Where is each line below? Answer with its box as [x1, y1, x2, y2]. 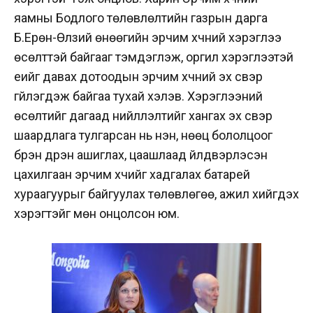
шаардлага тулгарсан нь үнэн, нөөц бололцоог [14, 127, 272, 143]
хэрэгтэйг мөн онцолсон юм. [14, 205, 180, 221]
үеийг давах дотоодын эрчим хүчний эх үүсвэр [14, 68, 263, 84]
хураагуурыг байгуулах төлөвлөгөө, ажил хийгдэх [14, 186, 299, 201]
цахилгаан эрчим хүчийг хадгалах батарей [14, 166, 250, 182]
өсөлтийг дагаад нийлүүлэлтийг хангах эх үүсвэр [14, 108, 272, 123]
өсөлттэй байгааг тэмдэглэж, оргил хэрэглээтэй [14, 49, 293, 64]
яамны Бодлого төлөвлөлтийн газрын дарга [14, 10, 268, 25]
